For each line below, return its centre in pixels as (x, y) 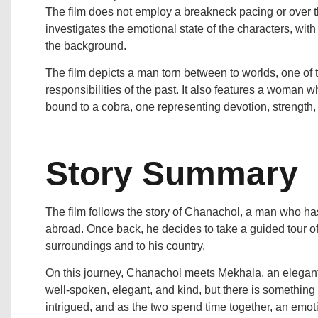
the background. (86, 46)
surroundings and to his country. (125, 246)
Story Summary (172, 173)
